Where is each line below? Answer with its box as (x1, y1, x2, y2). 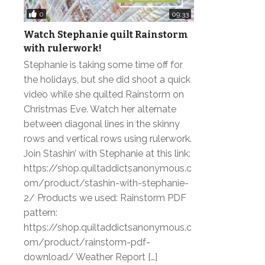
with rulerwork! (24, 43, 102, 54)
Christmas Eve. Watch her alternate (24, 104, 176, 115)
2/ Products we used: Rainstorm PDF (24, 192, 186, 204)
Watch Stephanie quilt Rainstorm (24, 29, 188, 41)
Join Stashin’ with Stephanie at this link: (24, 148, 190, 160)
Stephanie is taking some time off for (24, 59, 183, 71)
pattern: (24, 207, 57, 219)
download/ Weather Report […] (24, 251, 157, 263)
